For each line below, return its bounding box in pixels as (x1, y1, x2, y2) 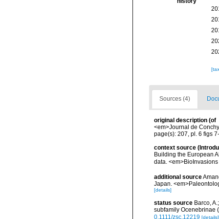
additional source (154, 174, 202, 180)
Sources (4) (159, 95, 190, 102)
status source (154, 199, 193, 206)
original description (154, 117, 207, 124)
